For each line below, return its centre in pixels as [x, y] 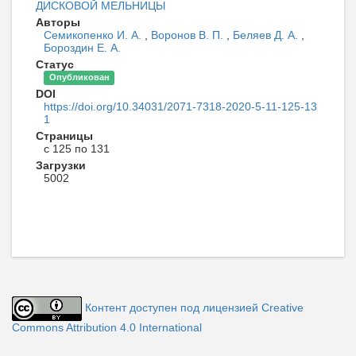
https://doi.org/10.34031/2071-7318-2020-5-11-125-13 [180, 106]
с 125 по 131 [77, 148]
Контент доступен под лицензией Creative [194, 307]
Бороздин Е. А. [82, 47]
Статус [55, 64]
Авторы [58, 22]
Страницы [64, 135]
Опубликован [79, 77]
